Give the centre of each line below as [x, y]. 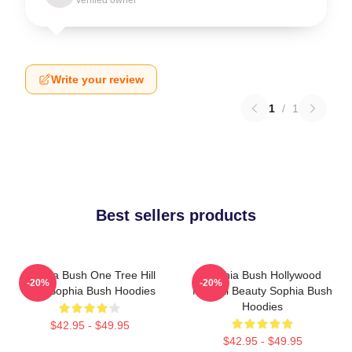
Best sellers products [176, 215]
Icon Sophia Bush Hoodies [90, 290]
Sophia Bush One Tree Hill [90, 275]
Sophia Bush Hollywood [262, 275]
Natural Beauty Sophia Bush [262, 290]
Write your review [97, 79]
